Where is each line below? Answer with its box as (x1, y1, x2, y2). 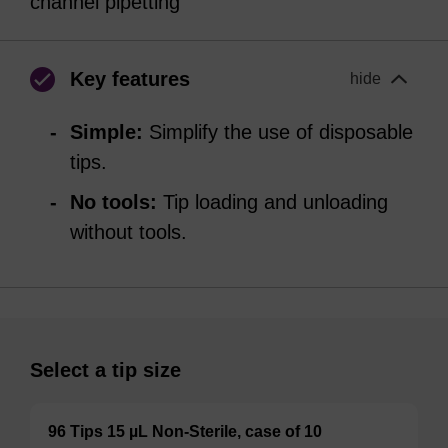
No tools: (70, 191, 157, 213)
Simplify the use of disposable (143, 121, 413, 143)
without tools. (70, 221, 187, 243)
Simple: (70, 121, 143, 143)
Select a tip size (30, 359, 181, 381)
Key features (70, 68, 190, 90)
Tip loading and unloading (157, 191, 388, 213)
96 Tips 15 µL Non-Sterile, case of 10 (48, 423, 326, 440)
